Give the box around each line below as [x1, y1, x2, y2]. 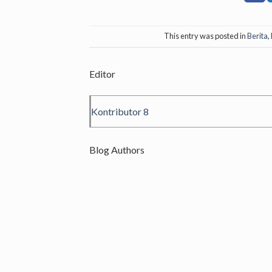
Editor [89, 67, 115, 80]
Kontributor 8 [91, 105, 149, 117]
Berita [246, 31, 268, 41]
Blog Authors [89, 143, 144, 155]
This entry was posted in [163, 31, 247, 41]
